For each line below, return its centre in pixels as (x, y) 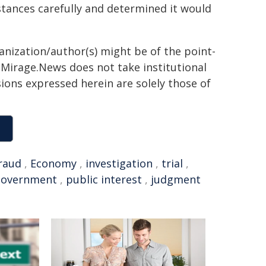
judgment (176, 179)
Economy (53, 163)
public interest (104, 179)
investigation (119, 163)
